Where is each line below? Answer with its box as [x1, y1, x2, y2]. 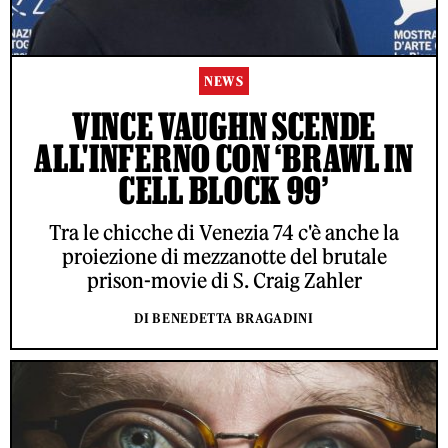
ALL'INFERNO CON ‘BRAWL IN [34, 136, 414, 179]
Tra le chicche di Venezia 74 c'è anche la [49, 219, 399, 245]
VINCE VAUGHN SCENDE [71, 104, 377, 147]
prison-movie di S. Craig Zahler [86, 267, 362, 293]
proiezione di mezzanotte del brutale [61, 243, 387, 269]
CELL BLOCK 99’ [119, 168, 329, 211]
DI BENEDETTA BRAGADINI [134, 309, 314, 327]
